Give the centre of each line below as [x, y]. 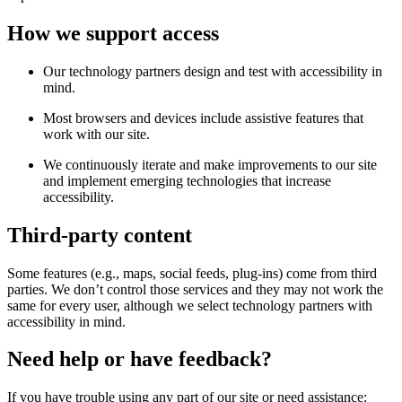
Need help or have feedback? [140, 359]
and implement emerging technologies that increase [187, 180]
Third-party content [100, 235]
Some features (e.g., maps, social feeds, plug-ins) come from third [192, 273]
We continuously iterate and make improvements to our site [210, 164]
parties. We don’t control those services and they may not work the [195, 289]
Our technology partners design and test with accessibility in [213, 71]
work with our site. [96, 134]
